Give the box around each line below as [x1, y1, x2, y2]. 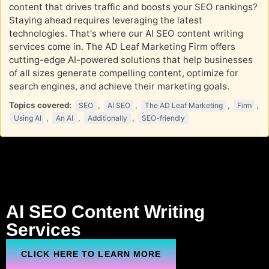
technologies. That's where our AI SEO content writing [9, 28, 243, 40]
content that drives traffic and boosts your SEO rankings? [9, 1, 258, 13]
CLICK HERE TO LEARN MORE [21, 249, 162, 259]
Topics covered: [9, 100, 71, 110]
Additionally [88, 113, 127, 123]
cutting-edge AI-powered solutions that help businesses [9, 54, 253, 66]
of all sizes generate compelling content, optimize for [9, 67, 238, 79]
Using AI [14, 113, 41, 123]
